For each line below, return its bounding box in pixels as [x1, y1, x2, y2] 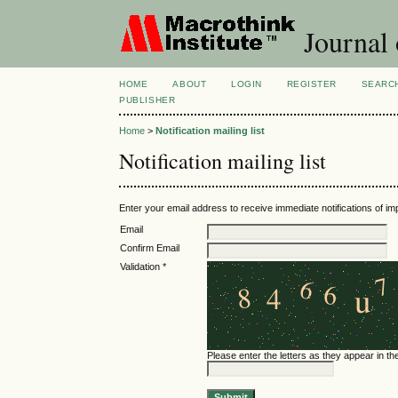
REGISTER [286, 79, 337, 89]
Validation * [120, 261, 167, 273]
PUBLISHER [119, 95, 176, 105]
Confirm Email [120, 243, 180, 254]
